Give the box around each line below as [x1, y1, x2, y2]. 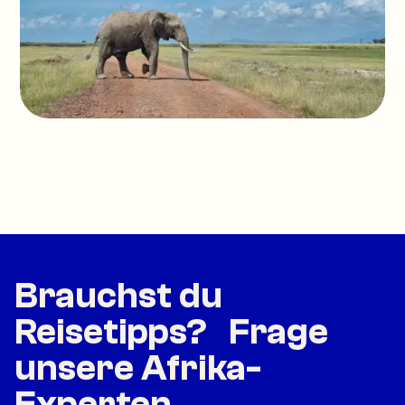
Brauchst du [14, 275, 222, 316]
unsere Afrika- [14, 347, 261, 389]
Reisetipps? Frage [14, 311, 328, 353]
